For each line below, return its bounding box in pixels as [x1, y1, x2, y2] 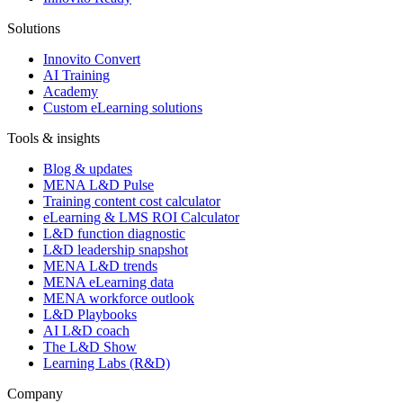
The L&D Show [43, 339, 137, 355]
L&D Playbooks [43, 307, 137, 323]
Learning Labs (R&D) [43, 355, 170, 372]
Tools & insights [7, 130, 100, 147]
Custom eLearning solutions [43, 100, 202, 116]
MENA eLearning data [43, 274, 174, 291]
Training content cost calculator [43, 193, 220, 210]
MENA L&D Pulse [43, 177, 154, 193]
